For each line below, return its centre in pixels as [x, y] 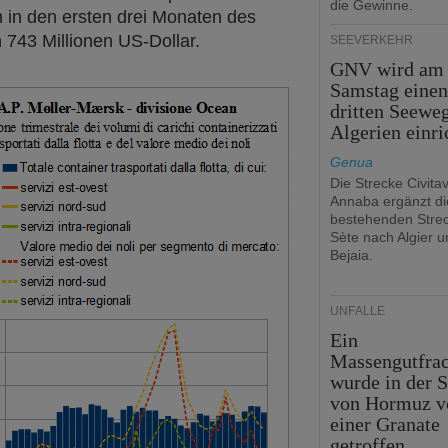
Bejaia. [351, 255]
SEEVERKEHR [371, 40]
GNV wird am [387, 69]
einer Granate [385, 424]
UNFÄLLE [357, 311]
